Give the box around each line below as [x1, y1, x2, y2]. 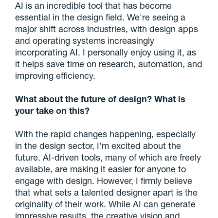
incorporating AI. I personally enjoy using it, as [15, 47, 197, 58]
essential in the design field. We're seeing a [15, 12, 186, 23]
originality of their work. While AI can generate [15, 199, 196, 210]
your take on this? [15, 105, 90, 116]
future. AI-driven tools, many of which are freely [15, 152, 201, 163]
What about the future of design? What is [15, 93, 186, 105]
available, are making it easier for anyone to [15, 163, 186, 175]
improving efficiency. [15, 70, 96, 81]
